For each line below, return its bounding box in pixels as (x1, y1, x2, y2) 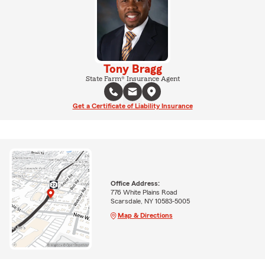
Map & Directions (117, 211, 173, 219)
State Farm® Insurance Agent (85, 75, 180, 82)
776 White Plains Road (110, 188, 177, 196)
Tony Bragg (103, 63, 162, 75)
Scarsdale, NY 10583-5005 (110, 197, 190, 205)
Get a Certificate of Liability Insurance (72, 102, 193, 109)
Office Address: (110, 179, 160, 187)
